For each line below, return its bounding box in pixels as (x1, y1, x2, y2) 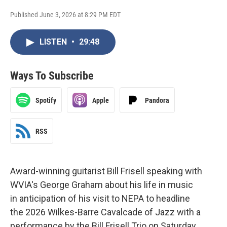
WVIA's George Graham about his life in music (10, 179, 193, 191)
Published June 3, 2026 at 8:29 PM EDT (10, 11, 121, 19)
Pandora (145, 96, 169, 104)
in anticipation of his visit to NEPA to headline (10, 193, 190, 204)
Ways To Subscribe (10, 69, 94, 83)
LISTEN (40, 37, 69, 47)
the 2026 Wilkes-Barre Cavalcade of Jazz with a (10, 207, 201, 218)
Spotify (35, 96, 56, 104)
